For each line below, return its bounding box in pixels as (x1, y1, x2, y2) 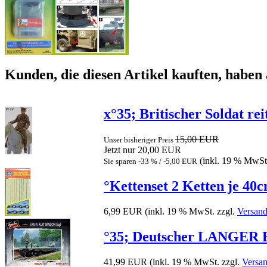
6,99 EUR (104, 206, 142, 217)
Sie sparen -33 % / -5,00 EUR (104, 157, 197, 166)
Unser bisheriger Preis (104, 135, 175, 145)
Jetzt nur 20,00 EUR (104, 145, 181, 156)
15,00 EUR (175, 134, 219, 145)
